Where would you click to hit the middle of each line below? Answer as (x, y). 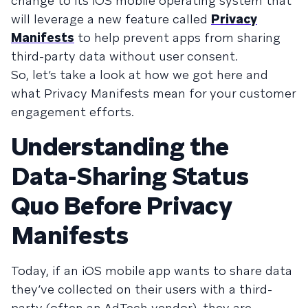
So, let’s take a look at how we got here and (140, 75)
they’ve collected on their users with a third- (142, 289)
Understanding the (120, 147)
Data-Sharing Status (130, 176)
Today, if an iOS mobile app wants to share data (152, 271)
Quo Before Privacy (122, 206)
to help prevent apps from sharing (177, 37)
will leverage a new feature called (111, 19)
